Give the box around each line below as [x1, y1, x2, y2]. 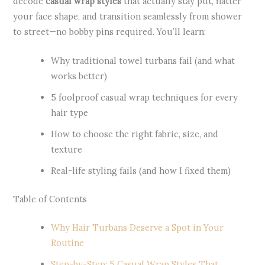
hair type [51, 107, 89, 119]
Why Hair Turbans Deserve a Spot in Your [51, 222, 224, 234]
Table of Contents [13, 193, 88, 205]
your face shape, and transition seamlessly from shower [13, 10, 243, 22]
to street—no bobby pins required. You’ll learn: [13, 25, 206, 37]
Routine [51, 237, 85, 249]
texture [51, 144, 83, 156]
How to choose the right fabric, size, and [51, 128, 219, 140]
